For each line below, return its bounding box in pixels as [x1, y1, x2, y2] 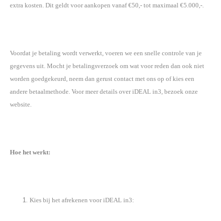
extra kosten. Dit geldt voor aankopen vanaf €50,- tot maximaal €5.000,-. [10, 1, 204, 9]
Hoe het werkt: [10, 148, 50, 156]
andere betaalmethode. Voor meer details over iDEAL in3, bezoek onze [10, 88, 198, 96]
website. [10, 101, 32, 109]
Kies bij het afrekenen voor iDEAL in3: [30, 196, 134, 204]
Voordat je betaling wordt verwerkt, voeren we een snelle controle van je [10, 49, 202, 57]
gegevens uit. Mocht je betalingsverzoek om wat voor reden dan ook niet [10, 62, 204, 70]
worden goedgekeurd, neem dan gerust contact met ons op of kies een [10, 75, 194, 83]
